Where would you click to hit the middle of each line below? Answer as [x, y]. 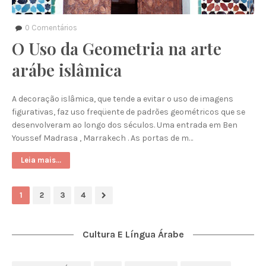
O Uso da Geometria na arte [117, 48]
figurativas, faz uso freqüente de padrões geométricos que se [129, 112]
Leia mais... [41, 160]
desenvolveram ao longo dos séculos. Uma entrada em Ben [125, 125]
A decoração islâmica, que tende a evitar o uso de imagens [123, 99]
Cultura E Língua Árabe [133, 234]
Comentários [53, 28]
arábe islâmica [67, 70]
